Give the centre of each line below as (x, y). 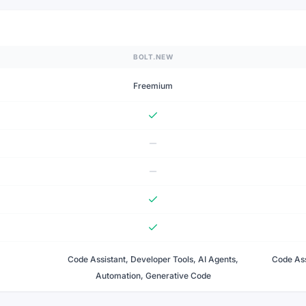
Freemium (153, 85)
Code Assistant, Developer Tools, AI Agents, (153, 259)
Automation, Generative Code (153, 275)
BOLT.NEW (153, 56)
